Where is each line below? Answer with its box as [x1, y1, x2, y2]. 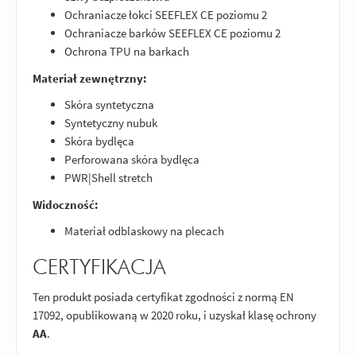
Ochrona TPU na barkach [64, 44, 189, 60]
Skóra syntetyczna [64, 97, 154, 113]
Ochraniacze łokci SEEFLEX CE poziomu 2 [64, 7, 267, 23]
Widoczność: [33, 196, 99, 212]
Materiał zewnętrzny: [33, 70, 147, 86]
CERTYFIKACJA [33, 257, 166, 279]
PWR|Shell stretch [64, 170, 153, 186]
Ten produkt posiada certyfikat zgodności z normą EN [33, 288, 294, 304]
